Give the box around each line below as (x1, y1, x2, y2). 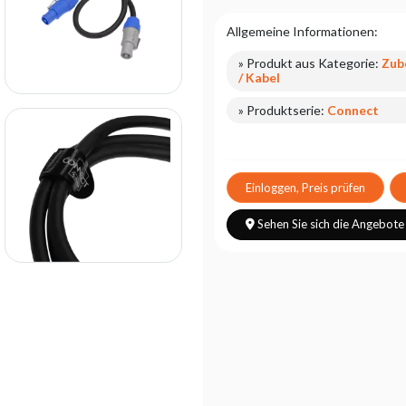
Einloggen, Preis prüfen (246, 179, 365, 195)
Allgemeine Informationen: (227, 23, 378, 39)
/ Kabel (238, 70, 280, 85)
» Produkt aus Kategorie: (238, 55, 382, 71)
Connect (327, 101, 379, 118)
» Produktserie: (238, 101, 327, 118)
